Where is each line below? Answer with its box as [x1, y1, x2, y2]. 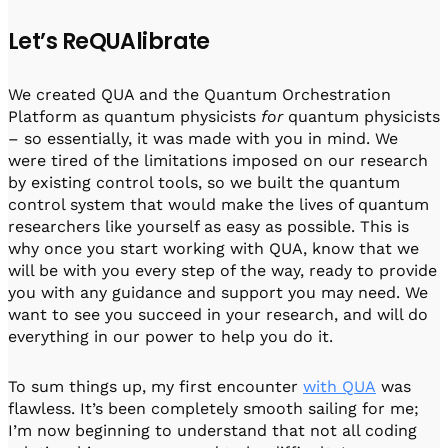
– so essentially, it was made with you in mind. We [8, 129, 398, 149]
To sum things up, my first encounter [8, 377, 303, 397]
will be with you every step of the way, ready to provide [8, 261, 437, 281]
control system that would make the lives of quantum [8, 195, 429, 215]
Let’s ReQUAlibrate [8, 26, 210, 58]
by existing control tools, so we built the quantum [8, 173, 400, 193]
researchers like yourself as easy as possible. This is [8, 217, 409, 237]
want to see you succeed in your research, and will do [8, 305, 428, 325]
